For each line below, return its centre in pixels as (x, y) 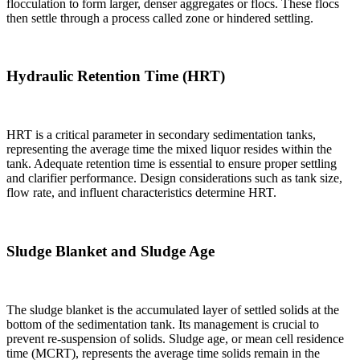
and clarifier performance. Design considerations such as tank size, (174, 178)
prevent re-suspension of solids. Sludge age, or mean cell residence (175, 338)
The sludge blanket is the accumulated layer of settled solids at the (173, 309)
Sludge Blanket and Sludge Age (110, 251)
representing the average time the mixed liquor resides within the (169, 149)
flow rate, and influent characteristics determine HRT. (141, 193)
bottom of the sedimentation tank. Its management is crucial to (163, 324)
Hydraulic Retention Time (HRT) (116, 76)
